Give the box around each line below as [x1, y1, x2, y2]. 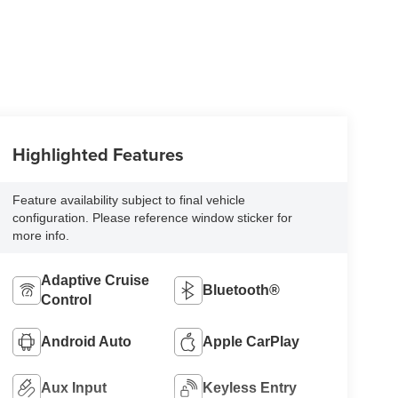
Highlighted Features [12, 141, 184, 168]
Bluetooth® [203, 283, 281, 298]
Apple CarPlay [203, 334, 300, 350]
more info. [12, 228, 69, 243]
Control [40, 292, 92, 308]
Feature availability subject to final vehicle [12, 193, 245, 208]
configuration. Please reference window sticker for [12, 211, 292, 226]
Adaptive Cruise [40, 273, 149, 289]
